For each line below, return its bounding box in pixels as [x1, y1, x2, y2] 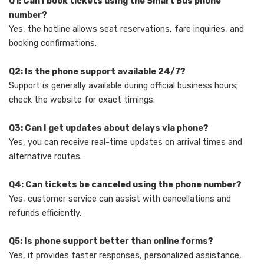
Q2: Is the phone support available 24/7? [9, 67, 186, 77]
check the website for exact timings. [9, 95, 155, 105]
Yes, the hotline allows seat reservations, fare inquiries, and [9, 24, 244, 35]
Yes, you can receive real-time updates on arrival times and [9, 137, 242, 148]
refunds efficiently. [9, 208, 81, 219]
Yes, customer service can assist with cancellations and [9, 194, 231, 204]
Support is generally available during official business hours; [9, 81, 238, 91]
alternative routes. [9, 151, 82, 162]
